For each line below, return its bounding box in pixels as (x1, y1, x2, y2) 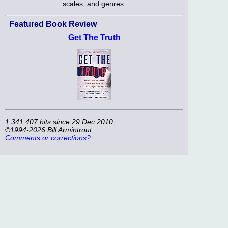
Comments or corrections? (5, 134, 91, 142)
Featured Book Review (9, 20, 97, 29)
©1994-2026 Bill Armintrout (5, 126, 92, 134)
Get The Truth (68, 33, 121, 42)
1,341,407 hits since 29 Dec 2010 (5, 118, 113, 126)
